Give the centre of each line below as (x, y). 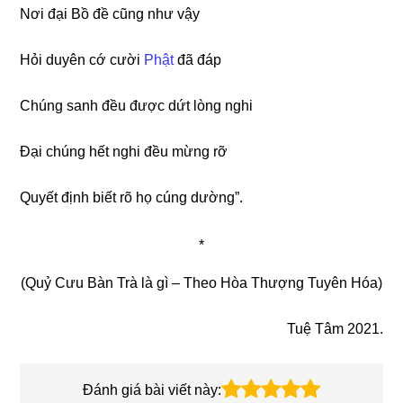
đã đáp (198, 59)
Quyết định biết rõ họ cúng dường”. (132, 197)
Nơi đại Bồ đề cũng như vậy (110, 13)
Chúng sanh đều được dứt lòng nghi (137, 105)
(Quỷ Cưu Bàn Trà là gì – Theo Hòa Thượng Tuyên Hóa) (201, 282)
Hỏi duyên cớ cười (82, 59)
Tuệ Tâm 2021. (335, 328)
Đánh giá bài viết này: (152, 390)
